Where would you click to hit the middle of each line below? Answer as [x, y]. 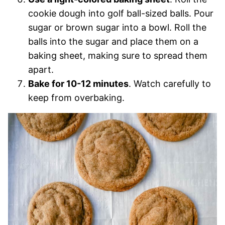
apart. [41, 70]
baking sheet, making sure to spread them [118, 55]
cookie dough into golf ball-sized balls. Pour [121, 13]
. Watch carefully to [170, 84]
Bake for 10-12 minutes [78, 84]
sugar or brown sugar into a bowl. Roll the [117, 27]
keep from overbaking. [76, 98]
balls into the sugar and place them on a [113, 41]
